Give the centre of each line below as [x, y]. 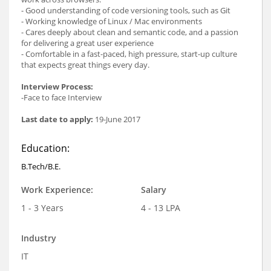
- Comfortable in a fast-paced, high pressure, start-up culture [129, 54]
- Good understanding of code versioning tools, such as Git [126, 11]
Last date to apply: [58, 119]
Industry [39, 238]
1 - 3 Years [42, 208]
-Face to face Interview [61, 98]
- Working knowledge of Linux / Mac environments [112, 21]
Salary [153, 190]
